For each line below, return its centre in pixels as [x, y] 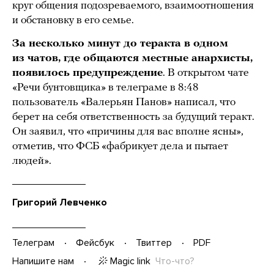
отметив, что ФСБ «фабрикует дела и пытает [120, 146]
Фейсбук [95, 243]
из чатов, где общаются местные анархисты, [132, 58]
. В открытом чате [206, 73]
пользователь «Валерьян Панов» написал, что [124, 102]
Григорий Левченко [60, 202]
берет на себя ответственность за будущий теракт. [133, 117]
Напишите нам [43, 261]
